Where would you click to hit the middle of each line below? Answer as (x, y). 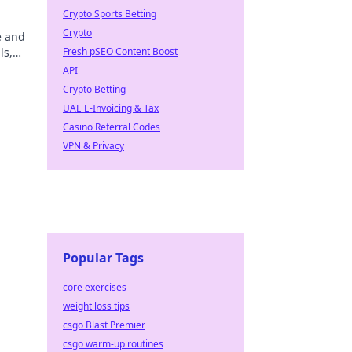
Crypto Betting (94, 89)
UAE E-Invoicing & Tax (111, 108)
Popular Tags (103, 258)
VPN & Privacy (93, 146)
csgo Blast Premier (104, 325)
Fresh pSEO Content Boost (120, 51)
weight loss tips (96, 306)
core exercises (95, 287)
